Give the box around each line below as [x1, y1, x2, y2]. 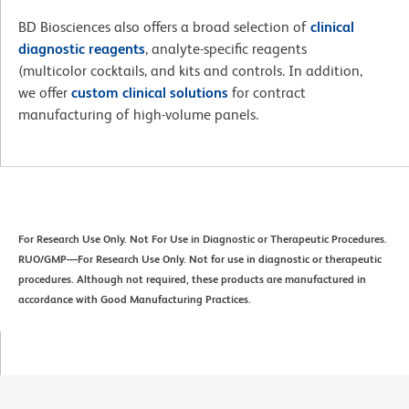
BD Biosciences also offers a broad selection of [18, 18, 310, 37]
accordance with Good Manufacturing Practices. [18, 293, 251, 307]
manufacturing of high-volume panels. [18, 106, 262, 124]
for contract [228, 84, 306, 102]
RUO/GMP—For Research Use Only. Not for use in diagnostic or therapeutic [18, 253, 382, 267]
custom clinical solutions [71, 84, 228, 102]
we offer [18, 84, 71, 102]
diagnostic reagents [18, 40, 145, 58]
